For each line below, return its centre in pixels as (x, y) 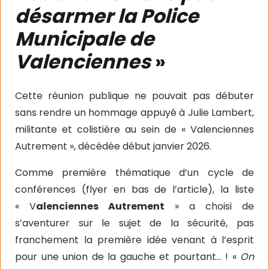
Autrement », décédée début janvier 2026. (113, 146)
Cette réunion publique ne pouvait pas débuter (134, 95)
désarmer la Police (107, 16)
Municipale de (85, 38)
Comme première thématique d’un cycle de (134, 172)
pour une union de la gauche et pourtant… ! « (128, 256)
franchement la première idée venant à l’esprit (134, 240)
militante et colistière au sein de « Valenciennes (134, 129)
